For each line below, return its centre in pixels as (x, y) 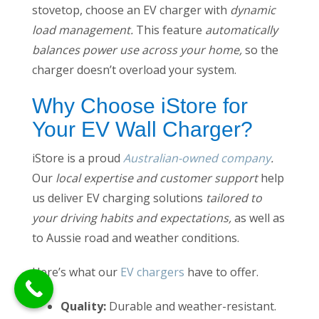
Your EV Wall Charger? (142, 130)
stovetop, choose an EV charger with (131, 10)
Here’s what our (76, 272)
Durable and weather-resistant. (191, 307)
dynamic (253, 10)
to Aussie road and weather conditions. (136, 238)
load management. (84, 30)
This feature (171, 30)
